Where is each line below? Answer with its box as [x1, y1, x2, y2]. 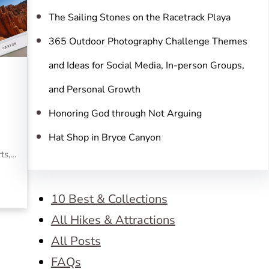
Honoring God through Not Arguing [48, 107, 202, 120]
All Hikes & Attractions [50, 212, 175, 228]
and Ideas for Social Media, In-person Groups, [48, 59, 244, 72]
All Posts [50, 233, 101, 249]
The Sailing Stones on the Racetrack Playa [48, 11, 231, 24]
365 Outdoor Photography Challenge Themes [48, 35, 247, 48]
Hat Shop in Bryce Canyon [48, 131, 161, 144]
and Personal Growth [48, 83, 141, 96]
